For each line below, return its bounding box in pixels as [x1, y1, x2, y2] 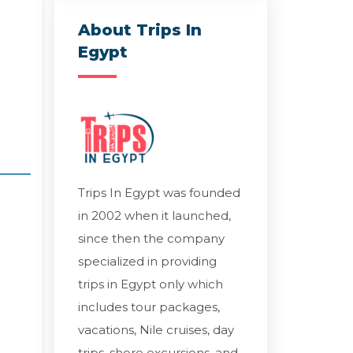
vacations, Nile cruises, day [77, 321, 234, 337]
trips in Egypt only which [77, 276, 223, 292]
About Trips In [77, 20, 202, 39]
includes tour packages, [77, 299, 220, 314]
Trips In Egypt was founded [77, 184, 240, 200]
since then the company [77, 230, 225, 246]
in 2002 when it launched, [77, 207, 231, 223]
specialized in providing [77, 253, 217, 269]
